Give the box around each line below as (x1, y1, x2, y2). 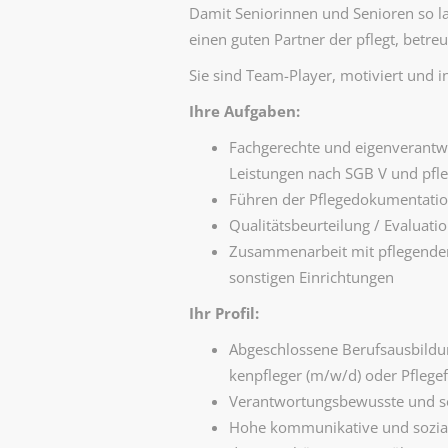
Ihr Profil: (188, 303, 259, 323)
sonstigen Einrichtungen (228, 267, 394, 287)
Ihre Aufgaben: (188, 101, 300, 121)
